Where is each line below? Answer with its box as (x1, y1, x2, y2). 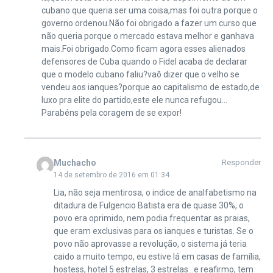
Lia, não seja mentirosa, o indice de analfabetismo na (53, 187, 257, 197)
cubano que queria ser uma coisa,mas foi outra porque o (41, 5, 258, 15)
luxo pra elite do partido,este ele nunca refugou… (41, 94, 227, 105)
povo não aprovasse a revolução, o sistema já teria (53, 238, 247, 249)
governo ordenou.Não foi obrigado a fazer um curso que (41, 18, 257, 28)
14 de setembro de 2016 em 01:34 (53, 170, 169, 179)
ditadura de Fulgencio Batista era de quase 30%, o (53, 200, 244, 210)
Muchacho (53, 157, 96, 168)
